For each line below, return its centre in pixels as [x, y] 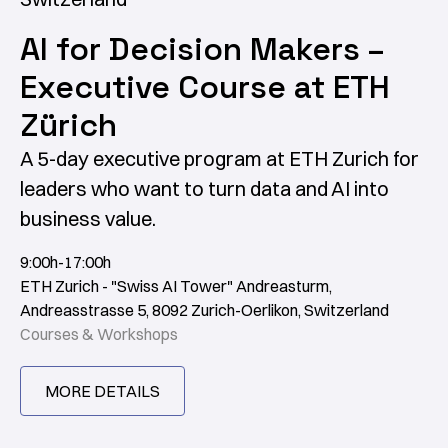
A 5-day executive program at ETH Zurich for [219, 159]
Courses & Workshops [99, 334]
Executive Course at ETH [205, 87]
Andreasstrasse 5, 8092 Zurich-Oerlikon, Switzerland [204, 310]
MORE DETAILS [102, 391]
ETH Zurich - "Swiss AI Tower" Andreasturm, [176, 286]
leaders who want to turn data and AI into [204, 189]
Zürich [68, 125]
